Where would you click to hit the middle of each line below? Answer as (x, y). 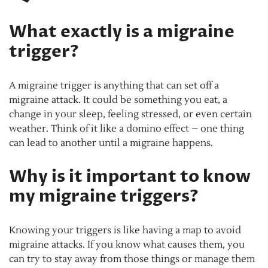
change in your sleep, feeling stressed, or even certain (130, 115)
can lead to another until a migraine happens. (111, 143)
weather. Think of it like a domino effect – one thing (127, 129)
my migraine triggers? (104, 197)
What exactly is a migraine (122, 32)
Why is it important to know (130, 177)
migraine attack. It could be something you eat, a (118, 100)
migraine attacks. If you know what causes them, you (127, 245)
